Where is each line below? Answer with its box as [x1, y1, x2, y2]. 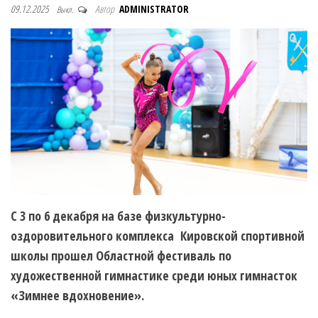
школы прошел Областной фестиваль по [11, 247, 231, 265]
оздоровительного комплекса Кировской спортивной [11, 227, 305, 245]
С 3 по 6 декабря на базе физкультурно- [11, 207, 226, 225]
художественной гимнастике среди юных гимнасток [11, 267, 297, 285]
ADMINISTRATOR [119, 2, 189, 16]
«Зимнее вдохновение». [11, 287, 144, 305]
